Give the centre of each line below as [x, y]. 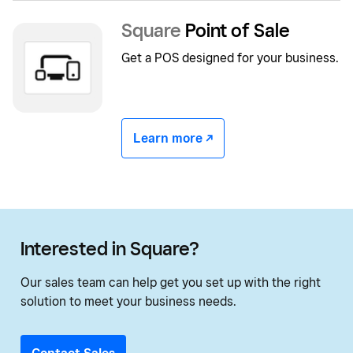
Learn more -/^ [173, 139]
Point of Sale [236, 31]
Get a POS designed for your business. [230, 58]
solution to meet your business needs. [128, 302]
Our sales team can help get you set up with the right [171, 283]
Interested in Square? [110, 249]
